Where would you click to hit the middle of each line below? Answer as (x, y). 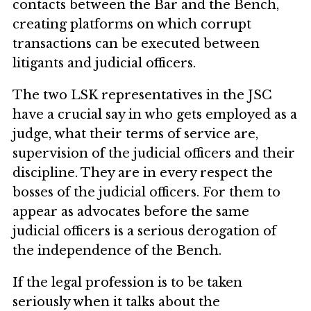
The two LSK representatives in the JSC (142, 95)
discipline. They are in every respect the (143, 173)
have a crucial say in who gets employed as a (155, 115)
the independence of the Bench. (117, 251)
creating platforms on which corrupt (132, 25)
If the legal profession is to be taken (127, 283)
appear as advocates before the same (131, 212)
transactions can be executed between (136, 44)
